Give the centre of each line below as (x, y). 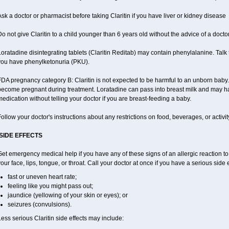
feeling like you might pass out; (50, 186)
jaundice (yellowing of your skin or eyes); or (67, 195)
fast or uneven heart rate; (42, 177)
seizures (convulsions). (39, 204)
